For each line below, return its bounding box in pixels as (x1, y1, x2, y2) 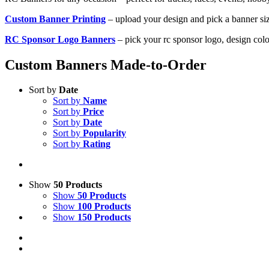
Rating (83, 139, 110, 150)
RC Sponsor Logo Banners (5, 34, 115, 44)
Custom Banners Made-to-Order (5, 56, 207, 73)
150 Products (77, 212, 131, 223)
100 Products (77, 201, 131, 212)
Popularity (83, 128, 126, 139)
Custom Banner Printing (5, 13, 106, 24)
